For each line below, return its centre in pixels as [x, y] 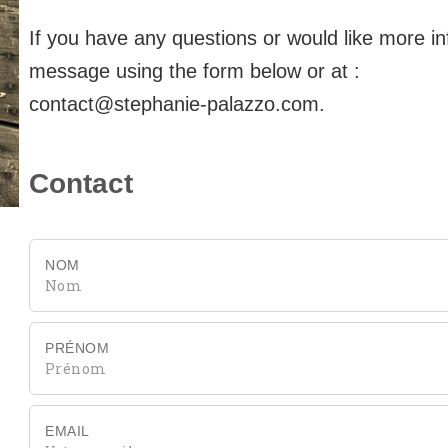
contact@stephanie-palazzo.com [174, 104]
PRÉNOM [77, 348]
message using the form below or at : [194, 71]
